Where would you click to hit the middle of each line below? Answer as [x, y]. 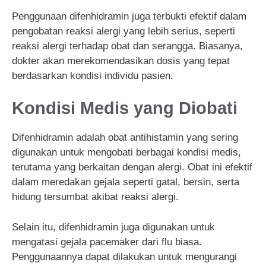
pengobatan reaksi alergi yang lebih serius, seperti [123, 31]
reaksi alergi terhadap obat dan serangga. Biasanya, [127, 46]
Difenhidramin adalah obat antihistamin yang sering [125, 138]
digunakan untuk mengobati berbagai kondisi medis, [126, 153]
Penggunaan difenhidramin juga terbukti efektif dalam [129, 16]
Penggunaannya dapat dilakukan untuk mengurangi [124, 256]
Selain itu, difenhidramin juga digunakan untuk [113, 227]
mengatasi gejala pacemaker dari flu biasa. [107, 242]
